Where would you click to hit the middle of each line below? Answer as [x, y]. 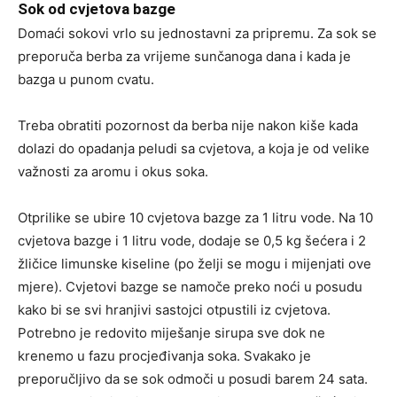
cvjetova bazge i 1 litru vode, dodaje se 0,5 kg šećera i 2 [192, 241]
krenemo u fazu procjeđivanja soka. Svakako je [164, 356]
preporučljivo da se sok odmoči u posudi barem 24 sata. [193, 379]
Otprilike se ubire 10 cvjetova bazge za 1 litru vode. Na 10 [195, 218]
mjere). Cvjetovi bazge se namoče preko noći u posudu [190, 287]
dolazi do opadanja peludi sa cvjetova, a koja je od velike [194, 149]
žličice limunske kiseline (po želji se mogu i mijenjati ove [195, 264]
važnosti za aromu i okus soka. [113, 172]
